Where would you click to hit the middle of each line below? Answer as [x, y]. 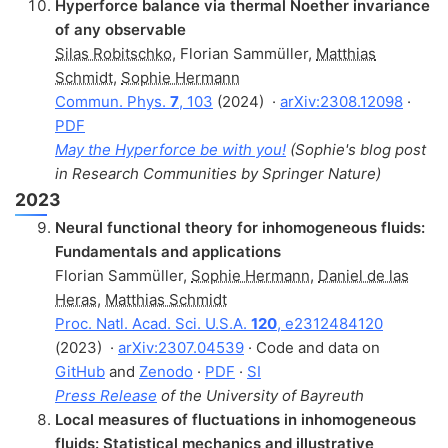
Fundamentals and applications [168, 251]
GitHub [80, 371]
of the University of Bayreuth [260, 395]
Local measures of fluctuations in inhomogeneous [235, 419]
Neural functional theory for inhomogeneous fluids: [240, 227]
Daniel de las [363, 275]
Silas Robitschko [113, 53]
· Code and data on [312, 347]
